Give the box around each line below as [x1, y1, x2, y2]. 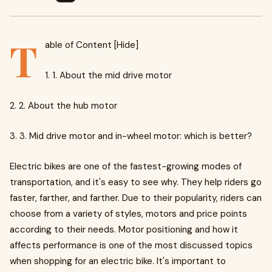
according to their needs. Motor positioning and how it [10, 223, 238, 236]
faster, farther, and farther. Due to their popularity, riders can [10, 192, 262, 204]
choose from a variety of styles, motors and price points [10, 208, 247, 220]
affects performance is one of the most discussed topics [10, 239, 253, 251]
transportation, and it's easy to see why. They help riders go [10, 176, 262, 188]
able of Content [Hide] [45, 39, 138, 51]
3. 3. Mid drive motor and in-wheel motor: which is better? [10, 130, 252, 142]
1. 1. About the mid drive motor [45, 69, 172, 81]
